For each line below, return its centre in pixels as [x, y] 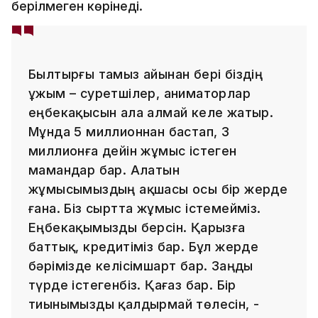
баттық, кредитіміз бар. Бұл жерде [144, 246]
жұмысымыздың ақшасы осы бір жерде [158, 189]
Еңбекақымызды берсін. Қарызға [137, 227]
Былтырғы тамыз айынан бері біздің [146, 74]
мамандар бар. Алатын [104, 170]
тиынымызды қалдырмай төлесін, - [144, 304]
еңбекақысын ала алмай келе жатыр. [151, 112]
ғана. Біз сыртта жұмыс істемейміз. [145, 208]
